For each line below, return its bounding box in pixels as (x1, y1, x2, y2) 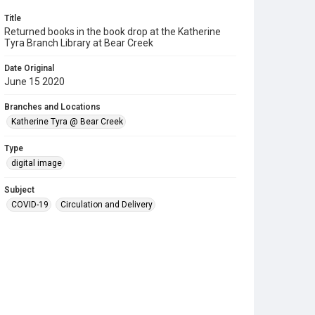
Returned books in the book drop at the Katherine (4, 26, 221, 37)
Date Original (4, 63, 54, 73)
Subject (4, 185, 34, 195)
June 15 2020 (4, 76, 65, 87)
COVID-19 (11, 200, 49, 210)
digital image (11, 158, 62, 168)
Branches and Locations (4, 102, 101, 112)
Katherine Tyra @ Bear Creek (11, 117, 123, 127)
